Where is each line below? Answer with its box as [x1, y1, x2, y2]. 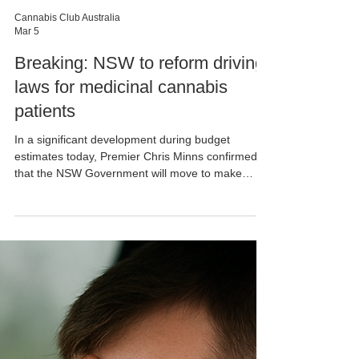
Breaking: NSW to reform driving [14, 232, 264, 252]
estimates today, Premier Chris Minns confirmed [14, 329, 257, 342]
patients [14, 280, 75, 301]
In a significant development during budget [14, 313, 230, 325]
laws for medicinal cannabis [14, 256, 228, 276]
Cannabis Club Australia [14, 192, 120, 203]
